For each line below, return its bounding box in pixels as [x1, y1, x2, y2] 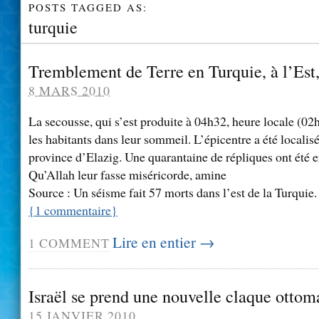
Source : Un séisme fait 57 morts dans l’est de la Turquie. [28, 184, 317, 202]
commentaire [41, 202, 111, 219]
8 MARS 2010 [28, 82, 110, 99]
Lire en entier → [113, 231, 214, 253]
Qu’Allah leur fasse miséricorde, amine [28, 166, 226, 184]
